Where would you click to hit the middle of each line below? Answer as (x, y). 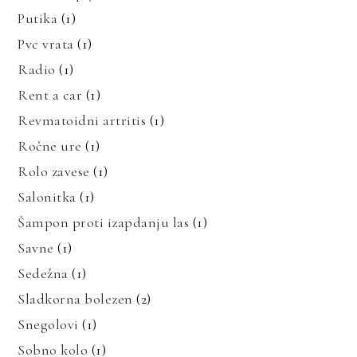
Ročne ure (50, 145)
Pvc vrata (46, 43)
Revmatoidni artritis (82, 120)
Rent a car (50, 94)
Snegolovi (48, 324)
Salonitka (47, 196)
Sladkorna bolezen (75, 298)
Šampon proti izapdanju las (104, 222)
